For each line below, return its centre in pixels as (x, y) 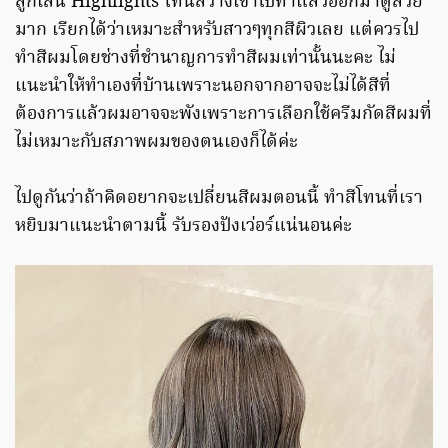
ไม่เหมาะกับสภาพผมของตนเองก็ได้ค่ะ (156, 143)
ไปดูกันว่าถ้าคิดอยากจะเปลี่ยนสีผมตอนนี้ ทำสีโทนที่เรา (219, 199)
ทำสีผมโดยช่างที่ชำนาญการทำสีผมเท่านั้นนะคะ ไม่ (205, 59)
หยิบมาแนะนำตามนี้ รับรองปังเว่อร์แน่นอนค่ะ (183, 227)
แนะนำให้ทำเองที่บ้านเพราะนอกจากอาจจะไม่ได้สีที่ (203, 87)
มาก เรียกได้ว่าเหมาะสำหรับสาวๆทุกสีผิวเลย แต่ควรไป (217, 31)
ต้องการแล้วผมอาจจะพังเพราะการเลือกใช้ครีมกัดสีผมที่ (223, 115)
